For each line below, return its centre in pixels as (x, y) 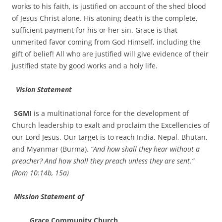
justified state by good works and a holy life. (85, 66)
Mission (26, 196)
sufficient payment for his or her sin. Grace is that (95, 30)
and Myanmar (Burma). (51, 149)
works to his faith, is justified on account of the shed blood (109, 6)
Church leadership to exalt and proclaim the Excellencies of (111, 125)
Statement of (61, 196)
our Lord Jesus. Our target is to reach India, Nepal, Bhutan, (110, 137)
